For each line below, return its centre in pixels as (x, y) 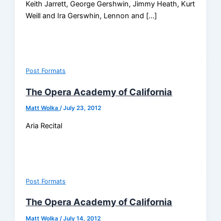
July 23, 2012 (82, 108)
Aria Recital (44, 126)
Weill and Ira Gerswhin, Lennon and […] (92, 16)
